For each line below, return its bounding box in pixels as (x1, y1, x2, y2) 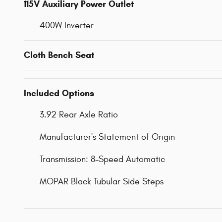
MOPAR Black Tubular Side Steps (40, 176, 164, 187)
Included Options (24, 87, 94, 99)
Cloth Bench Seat (24, 49, 94, 60)
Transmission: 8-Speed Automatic (40, 154, 165, 165)
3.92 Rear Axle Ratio (40, 109, 118, 120)
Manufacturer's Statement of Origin (40, 131, 175, 142)
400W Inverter (40, 20, 94, 31)
